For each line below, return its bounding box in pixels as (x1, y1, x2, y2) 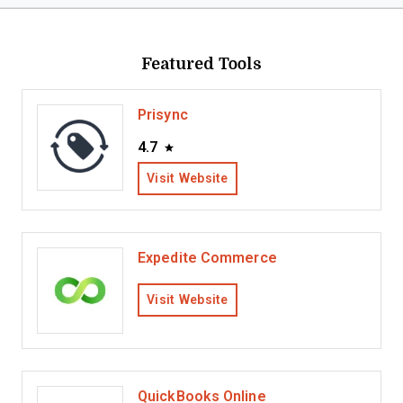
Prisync (138, 107, 188, 122)
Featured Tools (141, 51, 262, 75)
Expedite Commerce (138, 250, 277, 265)
